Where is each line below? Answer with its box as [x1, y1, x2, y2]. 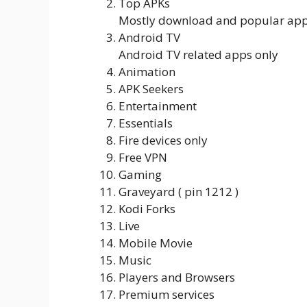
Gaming [119, 166, 162, 182]
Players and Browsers [119, 269, 235, 285]
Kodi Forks [119, 200, 175, 217]
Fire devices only [119, 132, 208, 148]
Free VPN [119, 149, 167, 165]
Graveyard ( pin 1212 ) [119, 183, 238, 199]
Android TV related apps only [119, 46, 278, 62]
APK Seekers [119, 80, 184, 97]
